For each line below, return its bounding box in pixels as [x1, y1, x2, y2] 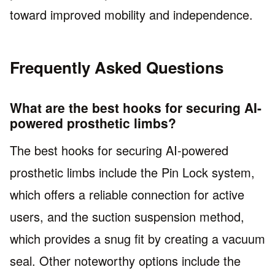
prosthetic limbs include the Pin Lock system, [10, 163, 255, 182]
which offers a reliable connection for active [10, 185, 244, 204]
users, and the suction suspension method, [10, 207, 244, 226]
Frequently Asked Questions [10, 55, 223, 79]
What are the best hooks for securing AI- [10, 98, 261, 117]
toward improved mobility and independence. [10, 5, 253, 23]
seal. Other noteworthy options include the [10, 252, 241, 270]
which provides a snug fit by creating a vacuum [10, 230, 265, 248]
